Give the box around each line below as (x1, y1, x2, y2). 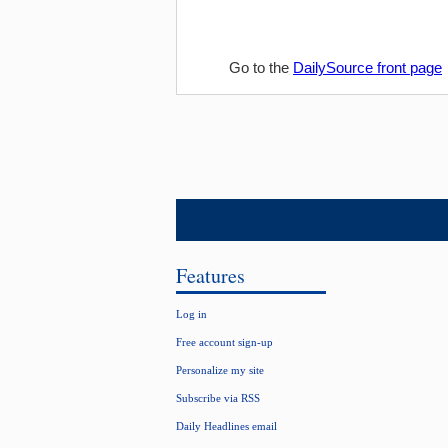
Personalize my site (176, 364, 264, 376)
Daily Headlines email (176, 420, 277, 432)
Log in (176, 308, 207, 320)
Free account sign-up (176, 336, 273, 348)
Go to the (229, 59, 293, 76)
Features (176, 262, 245, 289)
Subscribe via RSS (176, 392, 260, 404)
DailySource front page (293, 59, 442, 76)
